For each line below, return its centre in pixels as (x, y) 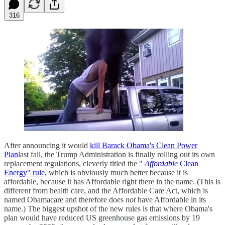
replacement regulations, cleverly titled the (72, 163)
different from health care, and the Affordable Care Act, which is (106, 190)
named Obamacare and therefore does (65, 199)
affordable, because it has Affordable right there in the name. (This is (112, 181)
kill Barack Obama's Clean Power (144, 145)
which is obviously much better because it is (117, 172)
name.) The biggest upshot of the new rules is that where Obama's (108, 208)
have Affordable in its (171, 199)
